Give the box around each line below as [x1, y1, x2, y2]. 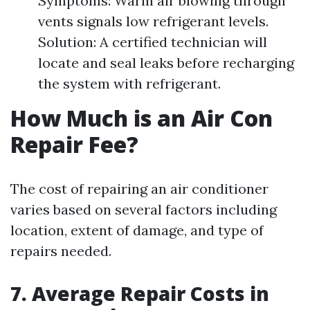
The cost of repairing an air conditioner [10, 180, 268, 197]
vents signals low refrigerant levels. [38, 12, 268, 30]
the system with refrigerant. [38, 75, 221, 92]
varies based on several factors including [10, 201, 277, 218]
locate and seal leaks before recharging [38, 54, 294, 71]
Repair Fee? [10, 129, 138, 159]
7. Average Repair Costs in [10, 280, 269, 307]
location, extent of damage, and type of [10, 221, 264, 239]
